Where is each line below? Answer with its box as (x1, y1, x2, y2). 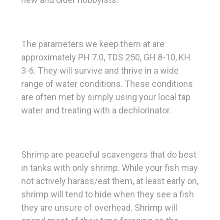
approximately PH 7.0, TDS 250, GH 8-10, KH (21, 52, 191, 63)
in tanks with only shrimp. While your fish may (21, 163, 198, 173)
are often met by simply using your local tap (21, 92, 191, 103)
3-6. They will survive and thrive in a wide (21, 65, 179, 76)
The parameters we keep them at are (21, 39, 165, 50)
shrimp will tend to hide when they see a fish (21, 189, 194, 200)
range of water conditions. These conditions (21, 79, 193, 89)
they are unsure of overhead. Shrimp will (21, 202, 177, 213)
